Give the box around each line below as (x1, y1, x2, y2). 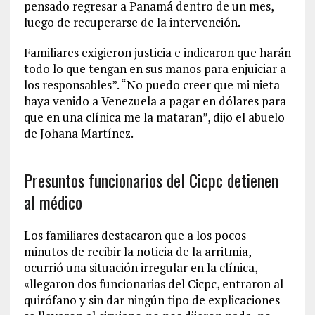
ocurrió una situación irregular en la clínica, (23, 259, 257, 276)
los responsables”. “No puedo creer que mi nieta (23, 77, 280, 93)
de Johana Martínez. (23, 125, 134, 141)
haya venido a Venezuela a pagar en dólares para (23, 93, 286, 109)
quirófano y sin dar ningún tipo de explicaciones (23, 292, 280, 308)
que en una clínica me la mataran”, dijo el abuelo (23, 109, 285, 125)
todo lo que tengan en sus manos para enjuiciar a (23, 60, 286, 77)
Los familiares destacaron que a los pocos (23, 227, 246, 243)
